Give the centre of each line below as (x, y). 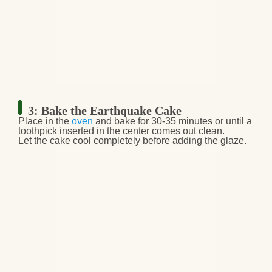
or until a (232, 121)
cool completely (107, 141)
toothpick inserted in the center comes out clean (120, 131)
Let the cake (46, 141)
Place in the (45, 121)
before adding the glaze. (193, 141)
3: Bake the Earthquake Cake (105, 111)
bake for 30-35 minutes (163, 121)
